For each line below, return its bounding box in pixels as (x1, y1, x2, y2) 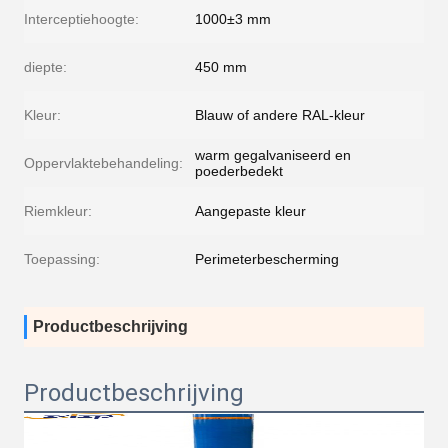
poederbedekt (195, 163, 283, 179)
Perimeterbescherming (195, 251, 339, 267)
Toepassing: (24, 251, 100, 267)
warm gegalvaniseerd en (195, 147, 351, 163)
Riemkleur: (24, 203, 92, 219)
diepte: (24, 59, 67, 75)
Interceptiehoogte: (24, 11, 139, 27)
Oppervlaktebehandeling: (24, 155, 183, 171)
